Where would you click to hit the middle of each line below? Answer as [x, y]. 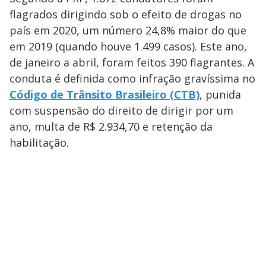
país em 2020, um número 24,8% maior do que [128, 31]
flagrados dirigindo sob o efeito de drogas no [126, 15]
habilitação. [39, 143]
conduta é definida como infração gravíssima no [132, 79]
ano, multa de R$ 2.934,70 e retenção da [111, 127]
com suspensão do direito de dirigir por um [121, 111]
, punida [220, 95]
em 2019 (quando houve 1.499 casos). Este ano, [128, 47]
